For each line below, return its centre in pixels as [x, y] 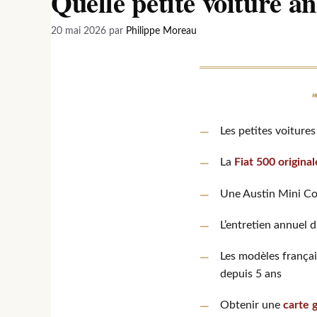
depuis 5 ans [250, 273]
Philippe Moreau [161, 31]
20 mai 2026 [79, 31]
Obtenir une [251, 305]
